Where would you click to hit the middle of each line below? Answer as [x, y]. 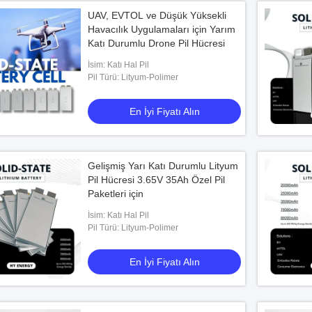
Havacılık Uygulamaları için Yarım [162, 29]
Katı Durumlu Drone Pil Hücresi [156, 43]
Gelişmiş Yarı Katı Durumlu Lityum [163, 166]
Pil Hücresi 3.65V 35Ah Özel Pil [156, 180]
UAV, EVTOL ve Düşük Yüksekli [157, 15]
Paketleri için [116, 194]
